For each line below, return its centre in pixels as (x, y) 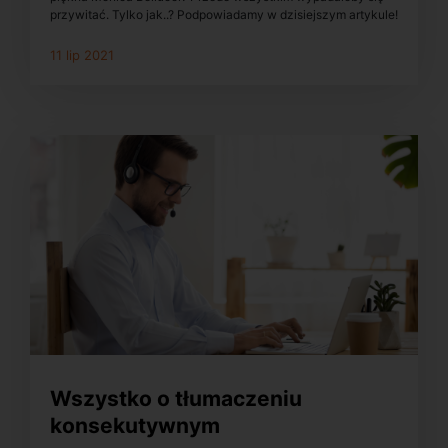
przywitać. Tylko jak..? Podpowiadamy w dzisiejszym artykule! (224, 14)
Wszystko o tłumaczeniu (176, 398)
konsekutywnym (135, 425)
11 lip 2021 (82, 54)
